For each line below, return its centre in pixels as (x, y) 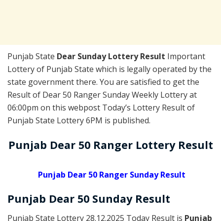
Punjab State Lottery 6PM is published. (79, 121)
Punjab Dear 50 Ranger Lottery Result (110, 145)
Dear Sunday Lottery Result (112, 56)
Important (186, 56)
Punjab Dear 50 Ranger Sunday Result (111, 174)
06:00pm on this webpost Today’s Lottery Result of (101, 108)
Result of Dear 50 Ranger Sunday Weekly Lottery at (102, 95)
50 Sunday (105, 199)
